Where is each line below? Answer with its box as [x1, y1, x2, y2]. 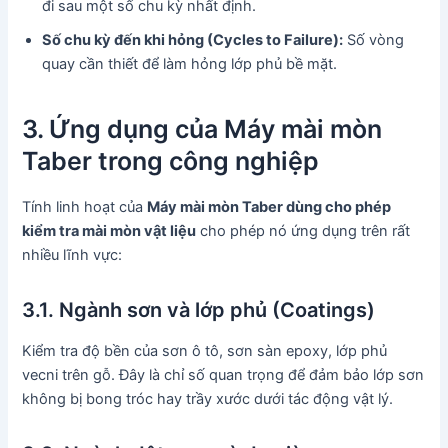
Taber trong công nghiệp [22, 146, 320, 177]
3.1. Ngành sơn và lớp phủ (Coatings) [22, 297, 376, 322]
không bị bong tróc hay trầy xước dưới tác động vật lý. [22, 389, 394, 408]
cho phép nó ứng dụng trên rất [196, 221, 411, 240]
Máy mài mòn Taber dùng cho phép [147, 197, 392, 216]
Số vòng [343, 30, 405, 49]
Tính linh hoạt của [22, 197, 148, 216]
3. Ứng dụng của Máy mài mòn [22, 114, 383, 145]
